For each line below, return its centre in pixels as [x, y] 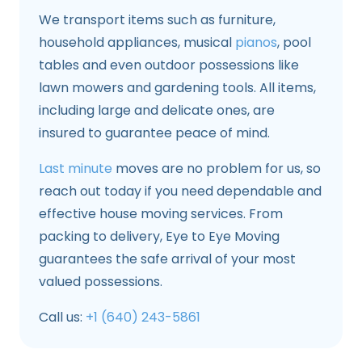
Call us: [62, 317]
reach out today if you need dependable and [180, 191]
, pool [294, 42]
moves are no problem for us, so [217, 168]
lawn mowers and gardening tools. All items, [177, 87]
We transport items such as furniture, [157, 19]
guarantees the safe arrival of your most [167, 259]
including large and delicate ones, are [157, 110]
